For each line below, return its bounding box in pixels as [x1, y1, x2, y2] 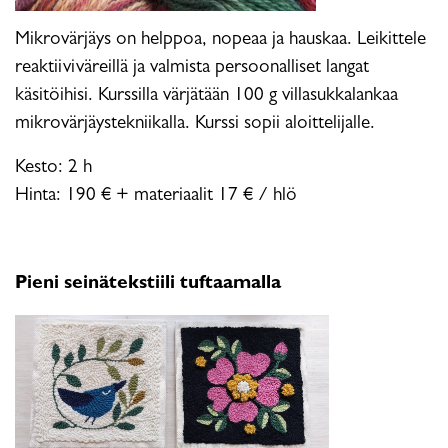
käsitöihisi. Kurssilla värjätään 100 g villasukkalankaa [15, 86, 398, 106]
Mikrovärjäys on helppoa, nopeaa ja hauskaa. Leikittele [15, 30, 426, 50]
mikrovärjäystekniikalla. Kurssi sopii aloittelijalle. [15, 114, 380, 134]
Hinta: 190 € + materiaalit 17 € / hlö [15, 186, 297, 206]
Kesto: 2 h [15, 158, 92, 178]
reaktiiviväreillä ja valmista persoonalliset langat [15, 58, 369, 78]
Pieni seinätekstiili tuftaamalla [15, 274, 281, 294]
